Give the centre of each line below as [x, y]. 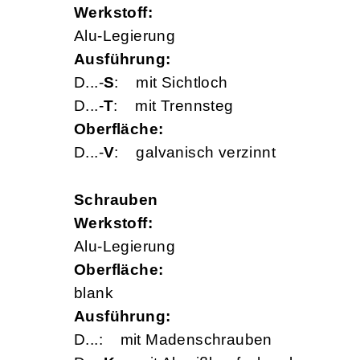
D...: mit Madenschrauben [173, 340]
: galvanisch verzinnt [195, 153]
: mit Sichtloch [171, 83]
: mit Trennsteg [174, 106]
